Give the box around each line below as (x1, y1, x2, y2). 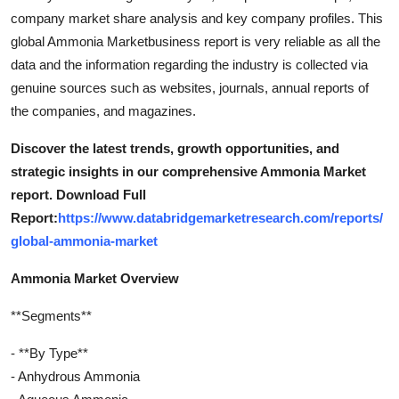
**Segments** (11, 307, 92, 323)
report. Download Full (11, 186, 146, 202)
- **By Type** (11, 345, 88, 361)
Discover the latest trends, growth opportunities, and (11, 140, 339, 156)
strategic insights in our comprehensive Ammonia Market (11, 163, 366, 179)
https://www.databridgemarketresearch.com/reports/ (58, 209, 383, 225)
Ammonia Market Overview (11, 270, 179, 286)
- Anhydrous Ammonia (11, 368, 140, 384)
